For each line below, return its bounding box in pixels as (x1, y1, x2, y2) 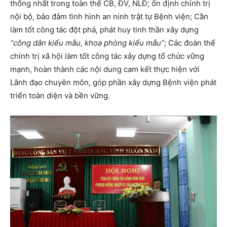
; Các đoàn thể (164, 37, 215, 48)
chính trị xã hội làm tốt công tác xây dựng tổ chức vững (10, 51, 204, 61)
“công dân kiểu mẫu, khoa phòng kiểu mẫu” (10, 37, 164, 48)
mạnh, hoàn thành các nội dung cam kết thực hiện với (10, 64, 200, 74)
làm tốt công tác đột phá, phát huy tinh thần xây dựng (10, 24, 199, 34)
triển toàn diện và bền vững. (10, 90, 110, 100)
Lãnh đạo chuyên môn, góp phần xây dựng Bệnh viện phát (10, 77, 216, 87)
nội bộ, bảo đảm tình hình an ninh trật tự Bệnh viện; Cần (10, 11, 208, 21)
